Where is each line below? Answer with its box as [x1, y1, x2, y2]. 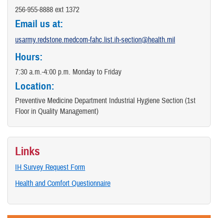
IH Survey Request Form [15, 162, 85, 172]
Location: [15, 79, 54, 92]
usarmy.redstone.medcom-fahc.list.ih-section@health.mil [15, 35, 175, 45]
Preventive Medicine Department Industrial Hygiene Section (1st [15, 95, 196, 106]
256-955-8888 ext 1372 [15, 5, 79, 15]
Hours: [15, 51, 43, 64]
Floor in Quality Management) [15, 106, 98, 116]
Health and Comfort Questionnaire [15, 179, 110, 189]
